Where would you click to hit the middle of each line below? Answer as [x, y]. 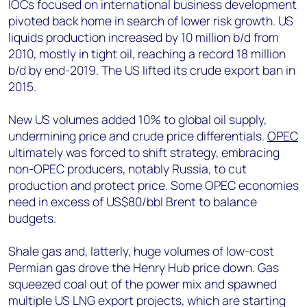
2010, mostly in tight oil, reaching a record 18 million [147, 53]
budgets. [32, 218]
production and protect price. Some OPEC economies [153, 185]
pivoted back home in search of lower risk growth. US [151, 21]
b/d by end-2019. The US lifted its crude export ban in [152, 70]
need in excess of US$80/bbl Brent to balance [133, 201]
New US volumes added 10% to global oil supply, [137, 119]
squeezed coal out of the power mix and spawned [143, 284]
